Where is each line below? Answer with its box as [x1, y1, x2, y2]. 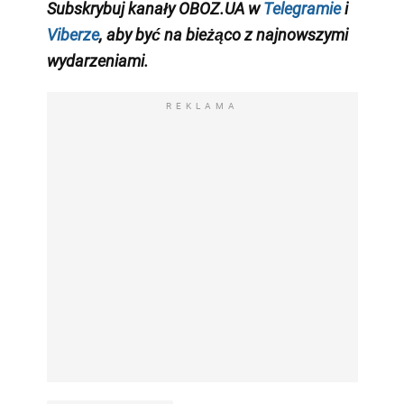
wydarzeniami [46, 50, 144, 70]
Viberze [46, 24, 99, 44]
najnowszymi [252, 24, 348, 44]
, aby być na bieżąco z [98, 24, 252, 44]
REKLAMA [165, 100, 239, 111]
